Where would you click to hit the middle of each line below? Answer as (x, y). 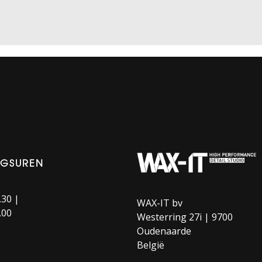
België (151, 245)
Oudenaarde (164, 231)
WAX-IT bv (160, 203)
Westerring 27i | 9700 (185, 217)
